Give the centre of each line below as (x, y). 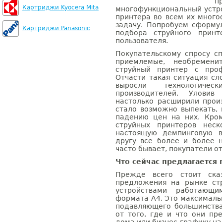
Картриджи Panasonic (56, 28)
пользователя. (142, 41)
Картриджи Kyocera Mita (60, 7)
